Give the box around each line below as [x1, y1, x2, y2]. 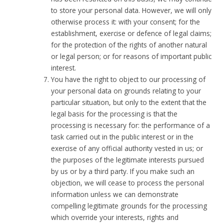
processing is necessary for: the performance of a [51, 120, 210, 130]
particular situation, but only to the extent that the [51, 97, 207, 107]
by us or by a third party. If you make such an [51, 166, 195, 176]
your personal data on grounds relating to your [51, 86, 201, 96]
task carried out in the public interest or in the [51, 132, 194, 142]
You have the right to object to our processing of [51, 74, 206, 84]
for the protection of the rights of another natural [51, 40, 207, 50]
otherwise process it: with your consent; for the [51, 17, 200, 27]
